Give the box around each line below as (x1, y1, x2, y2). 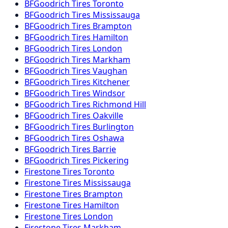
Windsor (93, 88, 125, 99)
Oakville (93, 110, 123, 122)
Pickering (93, 155, 129, 166)
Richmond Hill (93, 99, 146, 110)
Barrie (93, 144, 116, 155)
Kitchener (93, 76, 130, 88)
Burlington (93, 121, 134, 133)
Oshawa (93, 132, 124, 144)
